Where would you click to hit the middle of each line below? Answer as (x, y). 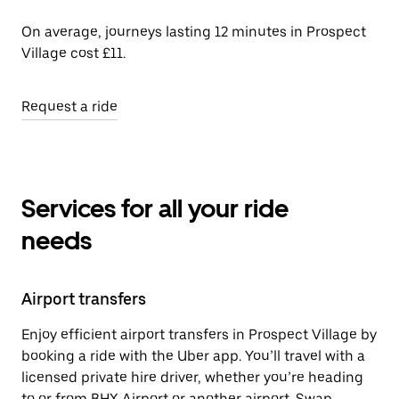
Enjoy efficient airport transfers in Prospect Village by (199, 334)
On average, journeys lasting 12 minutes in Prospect (194, 32)
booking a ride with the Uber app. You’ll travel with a (193, 356)
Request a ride (69, 106)
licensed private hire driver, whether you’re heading (192, 377)
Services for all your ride (155, 208)
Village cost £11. (73, 53)
